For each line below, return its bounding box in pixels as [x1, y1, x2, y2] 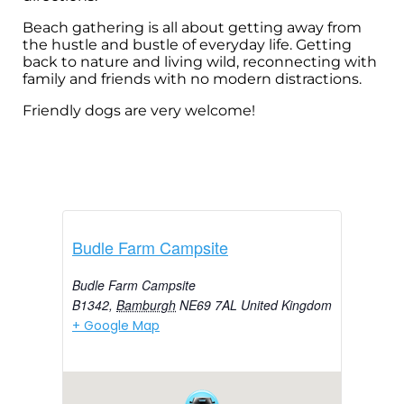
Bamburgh [116, 296, 176, 315]
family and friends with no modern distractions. [23, 70, 362, 88]
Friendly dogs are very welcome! [23, 102, 255, 120]
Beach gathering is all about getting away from [23, 19, 362, 37]
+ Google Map [72, 317, 160, 335]
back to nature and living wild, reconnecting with [23, 53, 377, 71]
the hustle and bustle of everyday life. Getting [23, 36, 352, 54]
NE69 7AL [179, 296, 237, 315]
